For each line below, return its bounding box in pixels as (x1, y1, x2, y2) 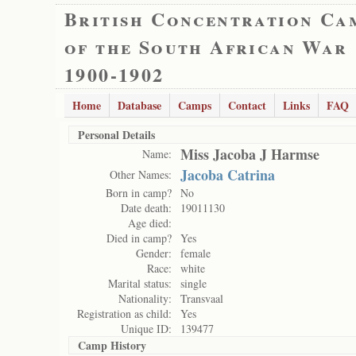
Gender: (136, 246, 172, 261)
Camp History (78, 337, 146, 354)
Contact (228, 97, 266, 114)
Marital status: (108, 276, 172, 291)
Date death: (121, 200, 172, 215)
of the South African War (64, 33, 348, 60)
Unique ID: (121, 321, 172, 336)
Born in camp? (106, 185, 172, 200)
